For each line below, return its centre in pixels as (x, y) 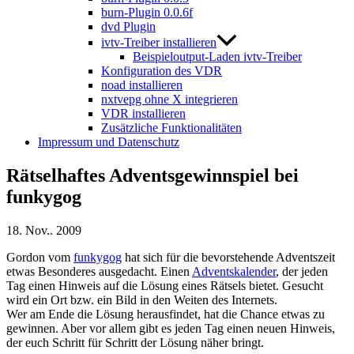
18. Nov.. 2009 (44, 231)
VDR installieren (143, 114)
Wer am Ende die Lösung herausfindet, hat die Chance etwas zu (166, 314)
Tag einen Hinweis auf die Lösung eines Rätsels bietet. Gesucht (165, 286)
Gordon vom (40, 258)
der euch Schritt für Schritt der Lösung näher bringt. (135, 343)
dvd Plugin (128, 27)
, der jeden (302, 272)
